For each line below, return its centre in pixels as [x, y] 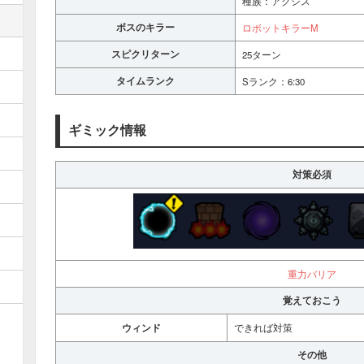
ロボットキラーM [280, 27]
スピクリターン [145, 54]
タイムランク [145, 80]
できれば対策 [263, 327]
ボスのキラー [145, 27]
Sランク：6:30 [273, 81]
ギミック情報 [107, 129]
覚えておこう [312, 300]
